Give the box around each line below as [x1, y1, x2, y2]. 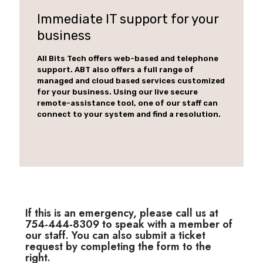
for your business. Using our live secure [37, 87, 198, 96]
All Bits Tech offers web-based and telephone [37, 53, 218, 63]
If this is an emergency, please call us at [25, 205, 218, 221]
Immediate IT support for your [37, 11, 219, 27]
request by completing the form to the [25, 238, 211, 254]
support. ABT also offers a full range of [37, 65, 194, 74]
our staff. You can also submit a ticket [25, 227, 205, 243]
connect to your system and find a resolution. [37, 109, 221, 119]
